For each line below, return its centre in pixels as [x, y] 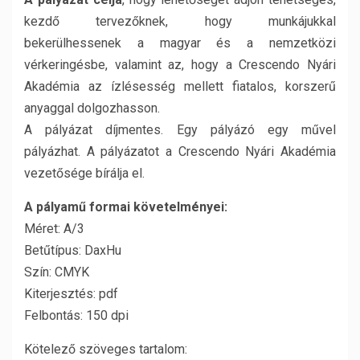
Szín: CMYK [57, 272]
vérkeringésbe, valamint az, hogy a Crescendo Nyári [180, 65]
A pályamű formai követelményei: [126, 207]
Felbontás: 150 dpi [76, 315]
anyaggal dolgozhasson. [92, 108]
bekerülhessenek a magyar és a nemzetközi [180, 43]
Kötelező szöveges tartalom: [106, 349]
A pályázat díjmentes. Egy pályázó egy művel [180, 130]
